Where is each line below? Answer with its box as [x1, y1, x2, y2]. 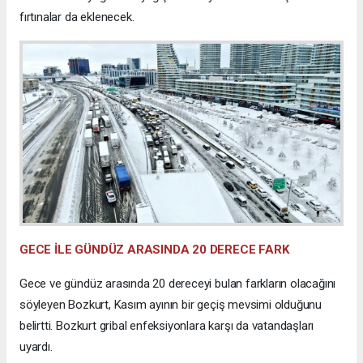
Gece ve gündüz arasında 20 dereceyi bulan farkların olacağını [19, 275, 336, 291]
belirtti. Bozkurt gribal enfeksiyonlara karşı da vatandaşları [19, 318, 314, 333]
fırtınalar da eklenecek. [19, 10, 135, 25]
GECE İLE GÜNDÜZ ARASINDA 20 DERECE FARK [19, 241, 289, 257]
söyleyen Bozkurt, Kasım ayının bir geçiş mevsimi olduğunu [19, 297, 322, 312]
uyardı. [19, 339, 53, 354]
